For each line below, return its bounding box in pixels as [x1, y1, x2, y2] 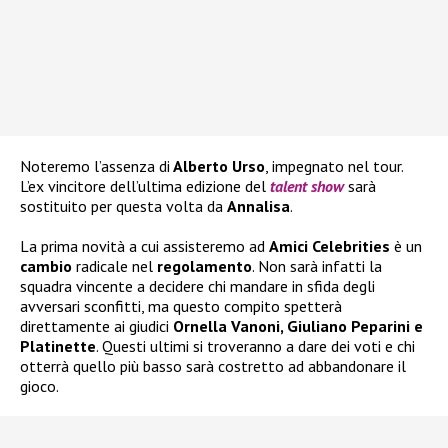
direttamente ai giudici [20, 316, 173, 337]
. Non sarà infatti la [252, 256, 382, 277]
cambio [20, 256, 76, 277]
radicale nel [76, 256, 153, 277]
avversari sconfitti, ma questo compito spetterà [20, 296, 342, 317]
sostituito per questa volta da [20, 196, 227, 217]
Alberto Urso [170, 156, 265, 177]
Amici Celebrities [269, 236, 390, 257]
